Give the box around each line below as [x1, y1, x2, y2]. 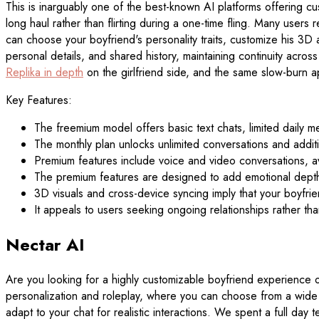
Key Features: [6, 92, 72, 109]
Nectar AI [6, 232, 85, 258]
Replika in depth [6, 64, 83, 81]
